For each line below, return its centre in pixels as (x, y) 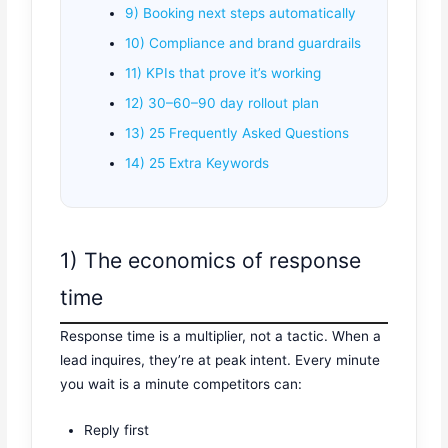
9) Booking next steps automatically (241, 13)
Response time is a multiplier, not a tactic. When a (221, 335)
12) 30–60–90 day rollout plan (222, 103)
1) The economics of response (211, 260)
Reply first (117, 429)
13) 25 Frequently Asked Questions (237, 133)
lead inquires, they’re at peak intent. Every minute (220, 359)
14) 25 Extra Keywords (197, 163)
